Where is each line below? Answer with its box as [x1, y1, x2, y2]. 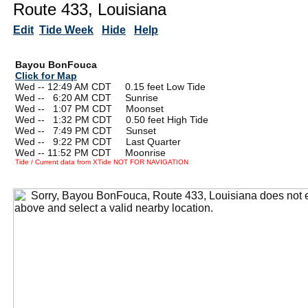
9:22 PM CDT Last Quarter [53, 135, 181, 147]
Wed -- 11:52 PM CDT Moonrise [15, 146, 166, 158]
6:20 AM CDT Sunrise [53, 91, 158, 103]
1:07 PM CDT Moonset [53, 102, 164, 114]
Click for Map [15, 69, 77, 81]
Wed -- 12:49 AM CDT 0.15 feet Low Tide [15, 80, 206, 92]
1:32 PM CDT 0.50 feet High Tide [53, 113, 208, 125]
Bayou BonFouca [15, 58, 97, 70]
